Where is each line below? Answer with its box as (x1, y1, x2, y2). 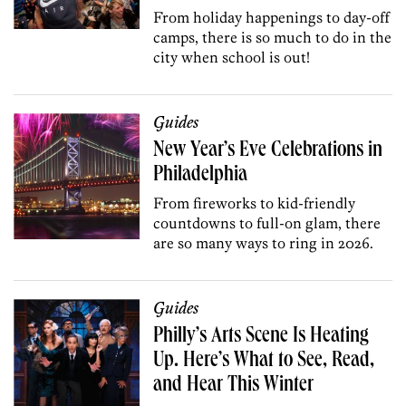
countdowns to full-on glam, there (153, 214, 382, 233)
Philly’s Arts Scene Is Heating (153, 326, 370, 349)
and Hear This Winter (153, 375, 314, 398)
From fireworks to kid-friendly (153, 194, 356, 213)
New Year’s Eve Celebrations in (153, 140, 383, 163)
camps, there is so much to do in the (153, 28, 392, 47)
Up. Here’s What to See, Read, (153, 351, 375, 373)
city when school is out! (153, 48, 311, 67)
